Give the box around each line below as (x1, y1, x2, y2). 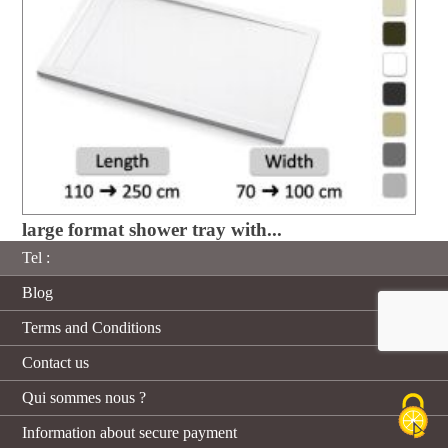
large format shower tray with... (21, 219, 282, 241)
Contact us (22, 354, 90, 372)
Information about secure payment (22, 424, 238, 442)
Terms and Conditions (22, 319, 162, 337)
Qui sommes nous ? (22, 389, 147, 407)
